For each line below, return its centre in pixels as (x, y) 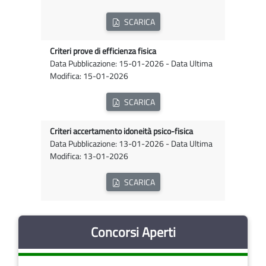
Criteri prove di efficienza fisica (103, 51)
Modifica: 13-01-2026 (89, 156)
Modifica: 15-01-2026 (89, 76)
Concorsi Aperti (133, 232)
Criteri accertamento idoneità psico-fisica (121, 132)
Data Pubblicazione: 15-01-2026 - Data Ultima (131, 64)
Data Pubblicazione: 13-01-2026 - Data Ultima (131, 144)
